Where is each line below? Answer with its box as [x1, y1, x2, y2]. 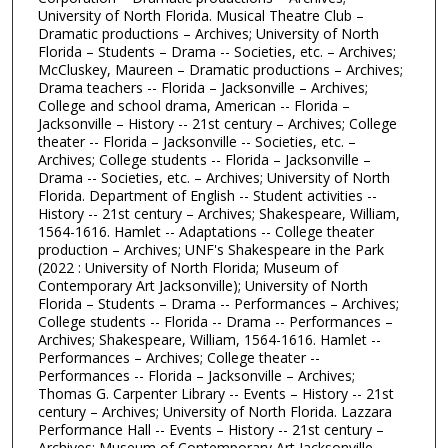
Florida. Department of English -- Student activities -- [38, 185, 377, 205]
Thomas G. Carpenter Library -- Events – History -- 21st [38, 383, 394, 403]
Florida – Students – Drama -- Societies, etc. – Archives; [38, 41, 396, 61]
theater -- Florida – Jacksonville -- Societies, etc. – [38, 131, 356, 151]
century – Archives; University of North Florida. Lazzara [38, 401, 392, 421]
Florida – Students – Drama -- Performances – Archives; [38, 293, 399, 313]
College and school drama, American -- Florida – [38, 95, 350, 115]
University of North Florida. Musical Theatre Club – [38, 5, 364, 25]
